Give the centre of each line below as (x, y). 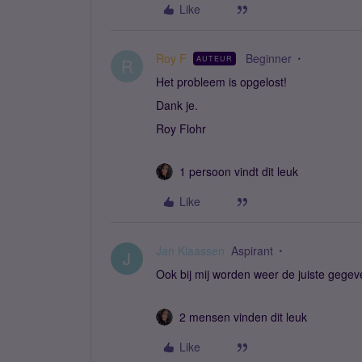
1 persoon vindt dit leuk (239, 171)
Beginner (269, 58)
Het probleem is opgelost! (221, 82)
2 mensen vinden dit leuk (243, 317)
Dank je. (177, 105)
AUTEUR (215, 59)
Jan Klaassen (190, 250)
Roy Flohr (181, 128)
